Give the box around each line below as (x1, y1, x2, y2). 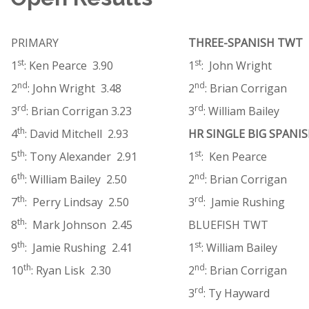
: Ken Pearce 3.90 (24, 58, 113, 73)
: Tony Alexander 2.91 (25, 149, 137, 164)
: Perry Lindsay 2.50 (25, 195, 129, 210)
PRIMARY (11, 35, 59, 50)
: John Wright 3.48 (28, 81, 121, 96)
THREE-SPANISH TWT (188, 35, 303, 50)
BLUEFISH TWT (188, 217, 268, 232)
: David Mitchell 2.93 (25, 126, 128, 141)
